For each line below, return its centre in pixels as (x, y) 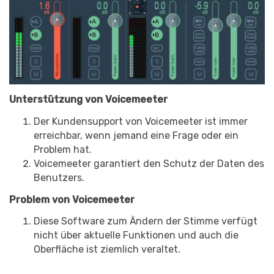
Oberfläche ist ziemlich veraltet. (107, 250)
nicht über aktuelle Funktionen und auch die (136, 235)
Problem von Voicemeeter (72, 199)
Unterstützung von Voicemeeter (88, 99)
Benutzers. (59, 177)
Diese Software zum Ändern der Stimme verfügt (146, 221)
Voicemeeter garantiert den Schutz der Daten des (149, 163)
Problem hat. (63, 149)
